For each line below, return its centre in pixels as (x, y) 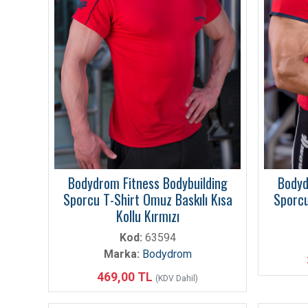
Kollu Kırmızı (147, 216)
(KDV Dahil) (177, 278)
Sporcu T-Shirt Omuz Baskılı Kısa (147, 199)
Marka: (121, 254)
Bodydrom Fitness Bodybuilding (147, 183)
